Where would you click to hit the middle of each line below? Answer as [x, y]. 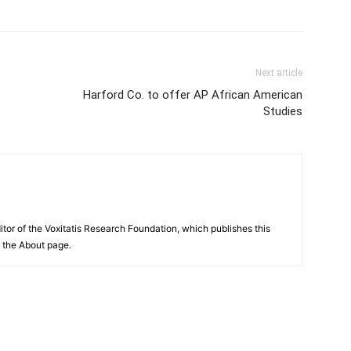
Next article [279, 72]
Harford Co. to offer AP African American [193, 94]
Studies [283, 111]
